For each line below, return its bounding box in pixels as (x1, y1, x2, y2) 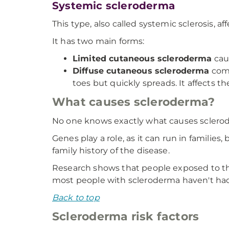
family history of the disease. (52, 146, 170, 155)
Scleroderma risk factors (52, 210, 199, 223)
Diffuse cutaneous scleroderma (73, 66, 210, 76)
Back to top (52, 193, 100, 202)
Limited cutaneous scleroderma (73, 54, 212, 63)
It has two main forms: (52, 36, 145, 46)
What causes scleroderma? (52, 95, 215, 109)
